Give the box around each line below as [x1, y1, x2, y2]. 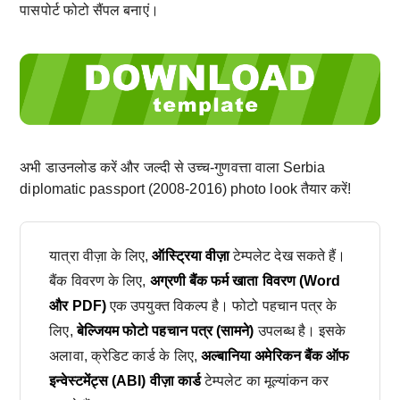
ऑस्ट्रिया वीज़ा [152, 247, 229, 263]
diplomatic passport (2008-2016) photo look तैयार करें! [20, 180, 352, 196]
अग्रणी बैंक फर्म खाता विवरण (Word [149, 272, 341, 288]
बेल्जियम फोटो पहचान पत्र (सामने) [76, 322, 254, 338]
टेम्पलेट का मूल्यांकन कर [201, 372, 329, 388]
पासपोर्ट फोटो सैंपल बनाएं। [20, 3, 159, 19]
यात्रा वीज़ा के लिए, [49, 247, 153, 263]
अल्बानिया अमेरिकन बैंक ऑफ [200, 347, 350, 363]
